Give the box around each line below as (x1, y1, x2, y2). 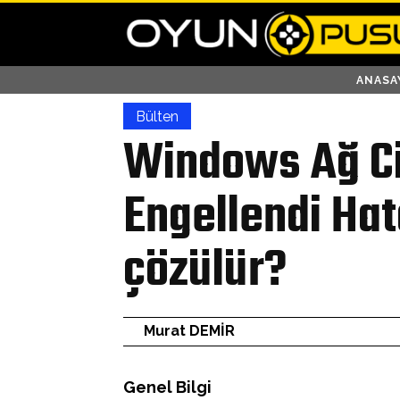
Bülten (136, 108, 179, 126)
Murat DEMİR (144, 322, 235, 340)
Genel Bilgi (123, 377, 212, 396)
